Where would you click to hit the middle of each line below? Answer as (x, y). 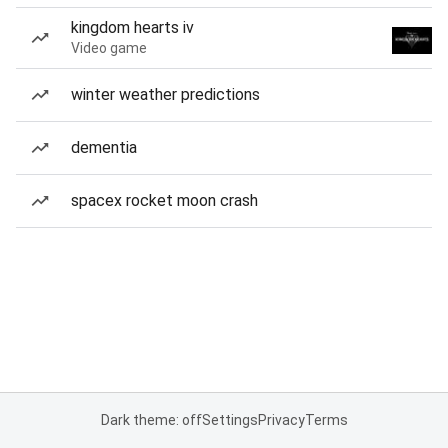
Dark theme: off (151, 420)
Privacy (281, 420)
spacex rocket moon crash (164, 200)
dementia (104, 147)
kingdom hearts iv (132, 27)
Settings (229, 420)
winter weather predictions (165, 94)
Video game (109, 48)
